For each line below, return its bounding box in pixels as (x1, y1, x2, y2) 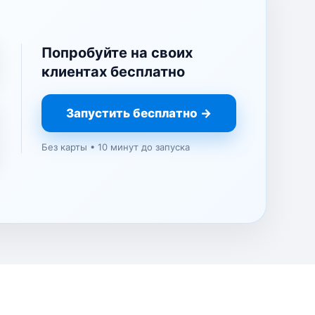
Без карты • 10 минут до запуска (41, 141, 191, 153)
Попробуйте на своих (41, 44, 193, 61)
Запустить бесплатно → (66, 105, 212, 120)
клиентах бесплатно (41, 63, 186, 80)
